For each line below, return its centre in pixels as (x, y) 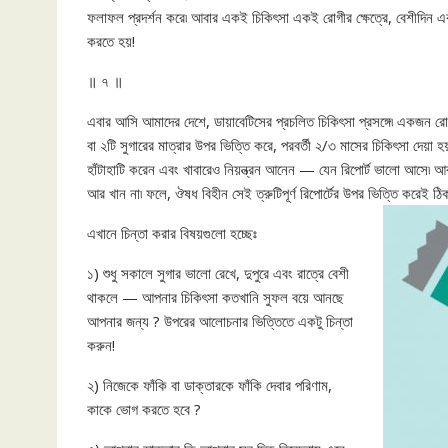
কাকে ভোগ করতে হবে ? (144, 409)
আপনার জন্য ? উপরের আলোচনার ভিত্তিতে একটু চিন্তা (220, 321)
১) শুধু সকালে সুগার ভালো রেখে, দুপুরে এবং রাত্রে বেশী (218, 273)
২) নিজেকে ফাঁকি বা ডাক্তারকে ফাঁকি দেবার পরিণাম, (209, 385)
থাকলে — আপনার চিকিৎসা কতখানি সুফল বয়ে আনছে (215, 297)
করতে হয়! (111, 41)
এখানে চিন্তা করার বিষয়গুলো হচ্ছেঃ (172, 233)
